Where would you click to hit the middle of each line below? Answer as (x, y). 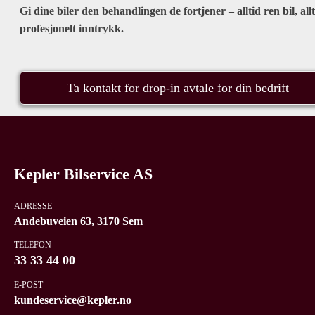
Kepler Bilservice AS (83, 174)
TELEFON (33, 244)
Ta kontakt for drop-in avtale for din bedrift (178, 88)
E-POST (28, 285)
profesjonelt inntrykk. (72, 28)
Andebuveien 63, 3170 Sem (78, 221)
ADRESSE (33, 206)
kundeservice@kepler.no (73, 300)
